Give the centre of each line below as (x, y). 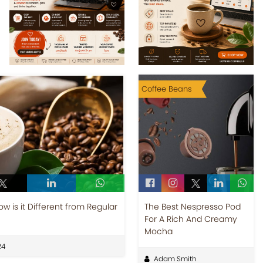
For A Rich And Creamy (190, 219)
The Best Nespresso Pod (192, 206)
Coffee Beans (166, 89)
